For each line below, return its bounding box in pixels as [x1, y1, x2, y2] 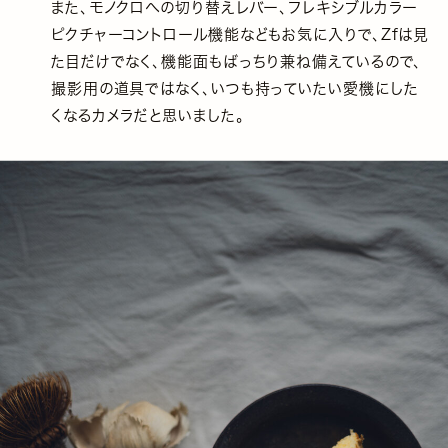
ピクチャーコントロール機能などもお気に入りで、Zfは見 [50, 26, 430, 42]
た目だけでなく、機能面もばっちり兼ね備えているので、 [50, 53, 423, 69]
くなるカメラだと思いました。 [50, 107, 245, 123]
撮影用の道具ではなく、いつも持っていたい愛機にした [50, 80, 419, 96]
